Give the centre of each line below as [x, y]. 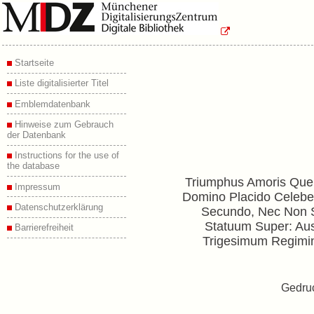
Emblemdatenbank [51, 104]
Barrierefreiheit [43, 228]
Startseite [33, 63]
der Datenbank [36, 135]
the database [33, 166]
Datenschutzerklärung [57, 207]
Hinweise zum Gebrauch [63, 124]
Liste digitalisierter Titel [60, 83]
